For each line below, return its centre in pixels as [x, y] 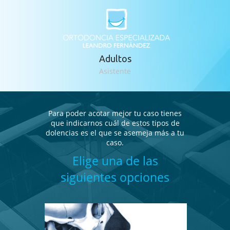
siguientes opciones [115, 177]
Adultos [115, 59]
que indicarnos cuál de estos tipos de [115, 123]
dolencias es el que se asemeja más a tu [115, 133]
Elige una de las [115, 161]
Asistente [115, 71]
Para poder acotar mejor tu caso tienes [115, 113]
